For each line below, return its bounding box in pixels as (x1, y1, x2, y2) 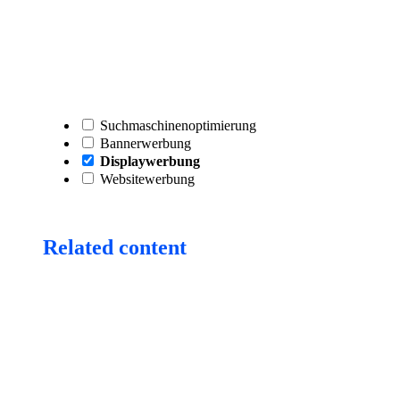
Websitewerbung (96, 171, 195, 187)
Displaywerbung (96, 153, 200, 169)
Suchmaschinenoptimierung (96, 117, 256, 133)
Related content (43, 235, 187, 259)
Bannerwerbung (96, 135, 191, 151)
